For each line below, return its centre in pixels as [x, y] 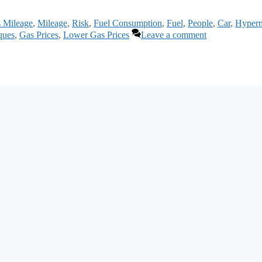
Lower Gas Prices [96, 35]
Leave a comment [174, 35]
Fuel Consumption [128, 23]
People [200, 23]
